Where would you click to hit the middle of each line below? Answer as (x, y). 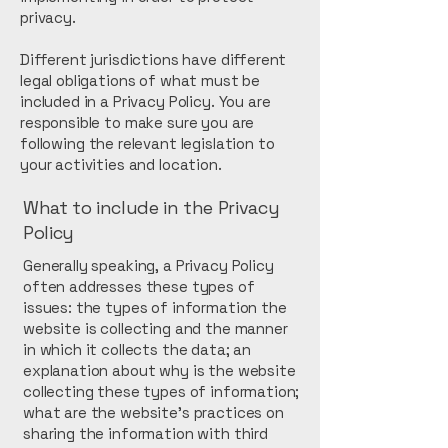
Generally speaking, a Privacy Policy (148, 265)
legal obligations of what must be (140, 80)
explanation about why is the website (159, 370)
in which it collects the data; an (137, 349)
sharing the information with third (145, 433)
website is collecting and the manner (155, 328)
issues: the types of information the (155, 307)
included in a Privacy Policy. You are (145, 101)
